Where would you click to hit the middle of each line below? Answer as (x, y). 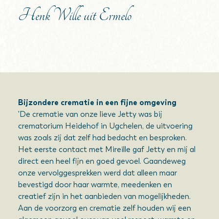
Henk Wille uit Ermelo (75, 15)
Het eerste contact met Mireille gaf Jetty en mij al (107, 149)
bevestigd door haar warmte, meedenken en (95, 185)
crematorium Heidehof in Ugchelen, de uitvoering (106, 126)
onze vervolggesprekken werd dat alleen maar (98, 173)
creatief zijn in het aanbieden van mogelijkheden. (105, 196)
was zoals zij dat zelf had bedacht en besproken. (103, 138)
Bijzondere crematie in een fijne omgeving (98, 102)
